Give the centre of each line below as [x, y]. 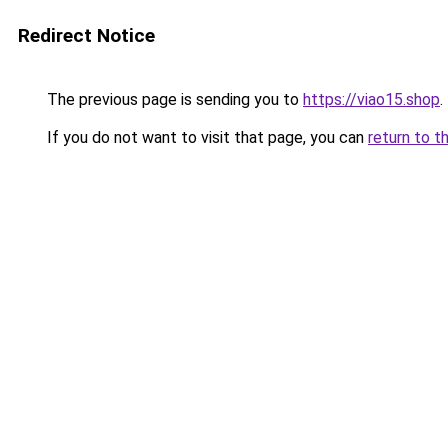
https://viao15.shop [371, 99]
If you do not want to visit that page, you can [205, 137]
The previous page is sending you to [173, 99]
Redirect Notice [86, 35]
